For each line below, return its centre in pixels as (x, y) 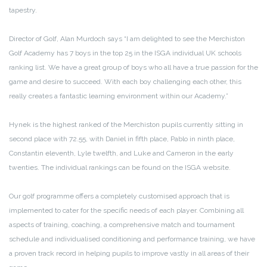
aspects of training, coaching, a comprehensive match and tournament (122, 224)
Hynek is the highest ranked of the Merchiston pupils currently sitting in (126, 124)
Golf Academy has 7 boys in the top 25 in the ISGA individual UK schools (125, 53)
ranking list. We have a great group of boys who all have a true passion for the (133, 67)
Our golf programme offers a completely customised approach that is (119, 196)
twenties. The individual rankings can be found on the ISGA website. (120, 167)
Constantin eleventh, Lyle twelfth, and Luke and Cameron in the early (121, 153)
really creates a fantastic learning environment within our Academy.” (119, 96)
